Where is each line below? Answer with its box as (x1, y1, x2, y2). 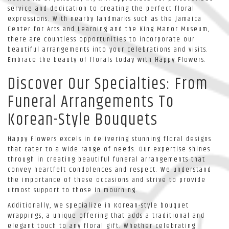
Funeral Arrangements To (8, 89, 174, 114)
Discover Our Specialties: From (8, 71, 208, 97)
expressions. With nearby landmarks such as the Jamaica (8, 13, 202, 25)
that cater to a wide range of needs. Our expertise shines (8, 143, 211, 155)
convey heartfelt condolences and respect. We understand (8, 164, 212, 175)
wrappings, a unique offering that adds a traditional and (8, 210, 205, 221)
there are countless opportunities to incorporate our (8, 33, 195, 45)
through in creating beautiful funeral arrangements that (8, 153, 205, 165)
